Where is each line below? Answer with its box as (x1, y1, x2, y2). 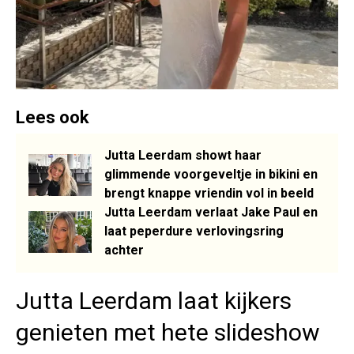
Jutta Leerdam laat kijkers (16, 287, 292, 315)
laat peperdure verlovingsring (104, 224, 284, 239)
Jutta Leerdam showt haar (104, 148, 262, 164)
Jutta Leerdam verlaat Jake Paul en (104, 205, 318, 220)
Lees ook (16, 107, 89, 128)
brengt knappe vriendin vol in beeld (104, 186, 314, 201)
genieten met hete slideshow (16, 318, 320, 347)
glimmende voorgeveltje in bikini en (104, 167, 318, 183)
